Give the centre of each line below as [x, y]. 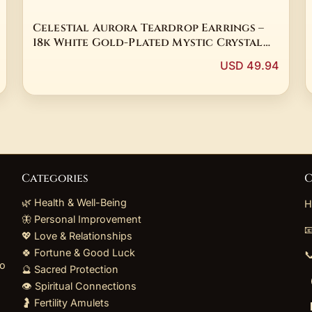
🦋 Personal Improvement [82, 219]
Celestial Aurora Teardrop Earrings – [149, 28]
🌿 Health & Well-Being [75, 203]
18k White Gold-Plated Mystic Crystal [148, 42]
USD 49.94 [250, 66]
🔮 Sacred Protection [70, 270]
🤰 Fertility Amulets [66, 303]
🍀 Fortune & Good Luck [79, 253]
